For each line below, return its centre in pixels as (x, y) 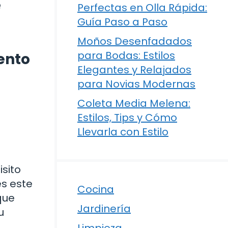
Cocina (96, 189)
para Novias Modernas (136, 84)
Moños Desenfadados (135, 41)
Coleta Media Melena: (134, 103)
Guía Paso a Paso (122, 22)
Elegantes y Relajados (134, 70)
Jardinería (104, 209)
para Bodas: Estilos (126, 55)
